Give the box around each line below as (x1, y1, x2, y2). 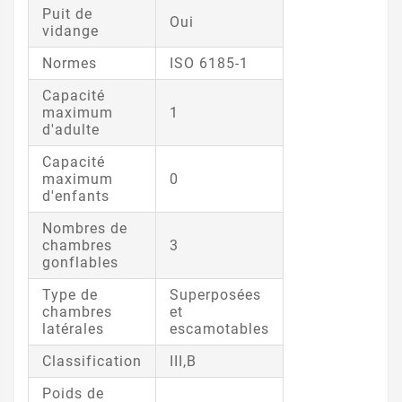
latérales (42, 320, 104, 338)
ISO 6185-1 (170, 55, 249, 73)
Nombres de (42, 220, 127, 238)
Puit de (42, 5, 92, 23)
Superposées (170, 286, 261, 304)
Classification (42, 353, 142, 371)
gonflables (42, 254, 118, 272)
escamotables (170, 320, 269, 338)
